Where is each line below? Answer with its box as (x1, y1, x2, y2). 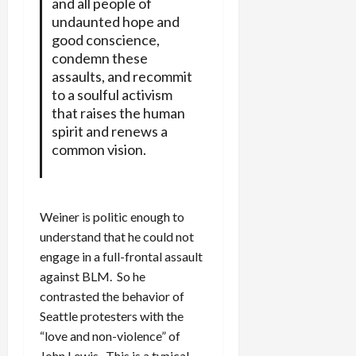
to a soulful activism (51, 86, 172, 104)
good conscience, (51, 31, 160, 49)
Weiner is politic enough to (40, 209, 184, 225)
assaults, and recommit (51, 68, 192, 86)
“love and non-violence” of (40, 328, 180, 344)
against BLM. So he (40, 269, 145, 284)
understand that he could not (40, 229, 194, 245)
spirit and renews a (51, 122, 168, 141)
